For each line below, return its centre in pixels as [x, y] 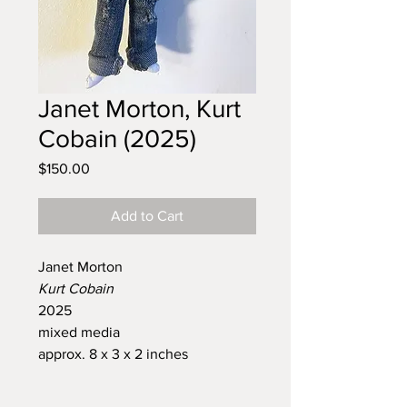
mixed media [81, 332]
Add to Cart [147, 216]
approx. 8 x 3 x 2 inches [113, 354]
